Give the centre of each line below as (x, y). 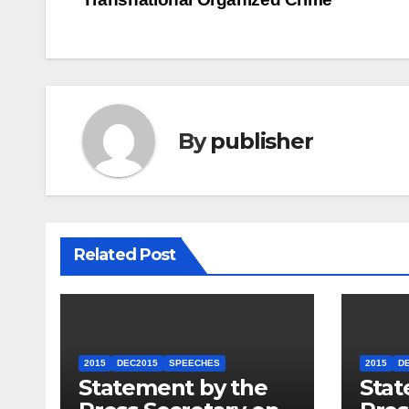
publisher (262, 141)
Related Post (125, 255)
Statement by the (173, 388)
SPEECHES (194, 363)
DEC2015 (137, 363)
